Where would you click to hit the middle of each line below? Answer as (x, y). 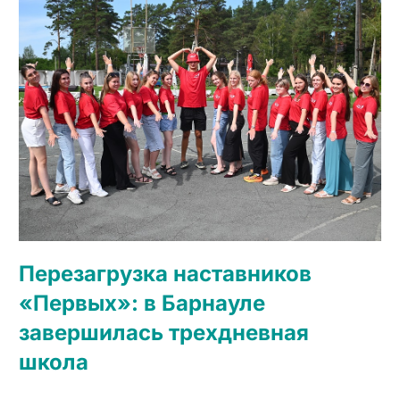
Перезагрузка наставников (165, 273)
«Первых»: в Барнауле (142, 303)
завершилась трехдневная (163, 332)
